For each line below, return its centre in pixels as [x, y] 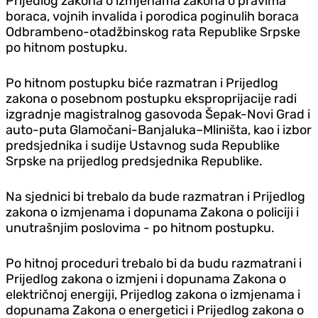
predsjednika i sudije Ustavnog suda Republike [143, 145]
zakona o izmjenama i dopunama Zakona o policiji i [152, 212]
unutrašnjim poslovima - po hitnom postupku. [140, 227]
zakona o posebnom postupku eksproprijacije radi [151, 98]
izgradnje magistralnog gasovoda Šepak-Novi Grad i [158, 114]
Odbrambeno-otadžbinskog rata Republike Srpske [153, 32]
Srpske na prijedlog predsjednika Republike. [134, 161]
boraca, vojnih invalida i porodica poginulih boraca [152, 16]
